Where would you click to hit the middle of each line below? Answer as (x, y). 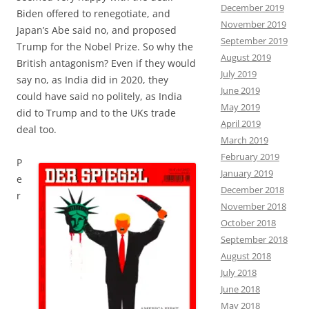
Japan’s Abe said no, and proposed (97, 30)
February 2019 (250, 157)
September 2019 (254, 41)
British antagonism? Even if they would (106, 63)
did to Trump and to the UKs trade (96, 113)
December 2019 (252, 8)
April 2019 (240, 123)
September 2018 (254, 239)
